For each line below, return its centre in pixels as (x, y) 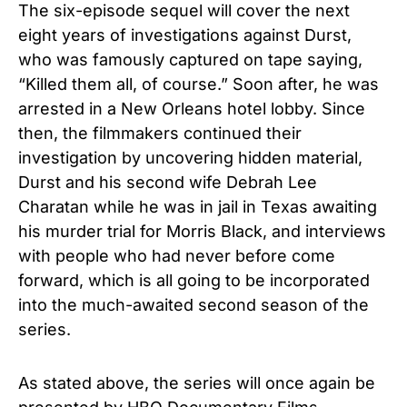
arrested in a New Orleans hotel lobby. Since (192, 108)
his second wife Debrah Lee (206, 182)
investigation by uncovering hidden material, (190, 157)
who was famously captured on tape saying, (190, 59)
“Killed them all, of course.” (125, 84)
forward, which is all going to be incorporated (194, 280)
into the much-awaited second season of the (194, 304)
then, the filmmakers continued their (160, 133)
